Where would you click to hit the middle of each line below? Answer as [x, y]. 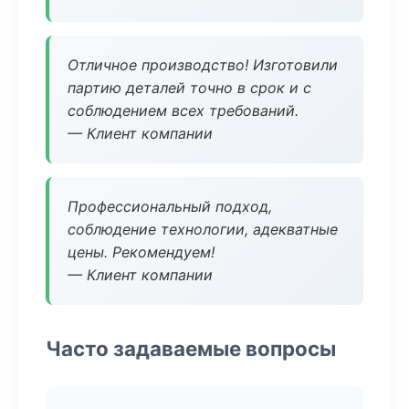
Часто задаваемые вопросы [191, 348]
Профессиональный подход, [170, 206]
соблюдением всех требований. [183, 110]
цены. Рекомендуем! [141, 252]
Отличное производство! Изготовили [203, 65]
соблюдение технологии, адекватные [203, 229]
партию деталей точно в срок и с [189, 88]
